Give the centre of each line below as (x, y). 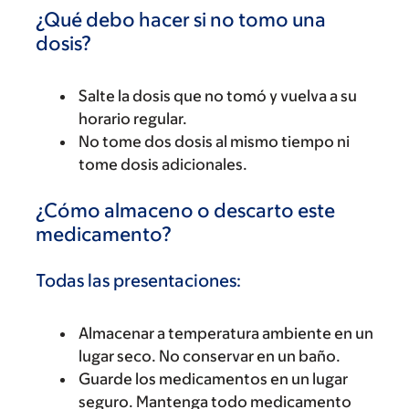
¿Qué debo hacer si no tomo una (181, 20)
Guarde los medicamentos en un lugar (213, 378)
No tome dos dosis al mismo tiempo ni (214, 142)
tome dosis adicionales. (163, 164)
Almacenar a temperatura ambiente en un (226, 333)
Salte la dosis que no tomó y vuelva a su (218, 96)
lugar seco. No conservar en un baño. (210, 356)
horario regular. (133, 119)
